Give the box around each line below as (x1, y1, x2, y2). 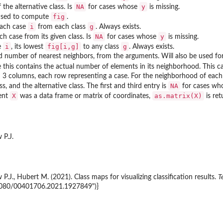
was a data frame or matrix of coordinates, (18, 93, 152, 100)
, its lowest (11, 43, 45, 51)
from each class (36, 23, 88, 31)
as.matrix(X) (154, 92, 202, 100)
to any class (81, 43, 121, 51)
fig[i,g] (47, 43, 79, 51)
